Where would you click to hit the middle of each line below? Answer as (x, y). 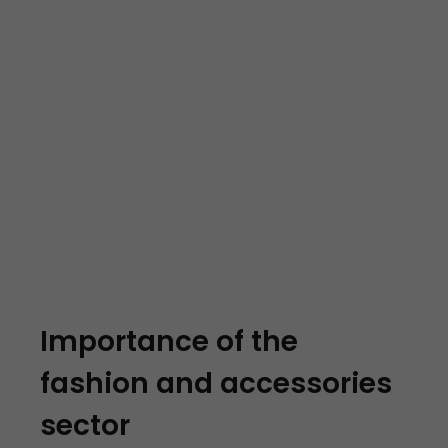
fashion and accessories (216, 383)
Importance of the (169, 341)
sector (85, 425)
